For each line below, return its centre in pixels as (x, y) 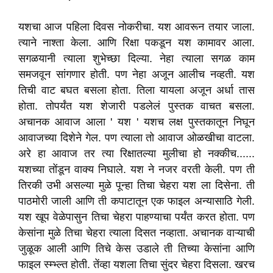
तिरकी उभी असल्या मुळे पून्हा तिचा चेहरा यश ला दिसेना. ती (136, 185)
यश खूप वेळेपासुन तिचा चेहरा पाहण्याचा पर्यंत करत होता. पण (136, 217)
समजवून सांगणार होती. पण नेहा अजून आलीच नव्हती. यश (136, 74)
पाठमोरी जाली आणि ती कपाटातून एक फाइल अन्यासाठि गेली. (136, 201)
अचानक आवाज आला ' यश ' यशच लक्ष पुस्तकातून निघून (136, 122)
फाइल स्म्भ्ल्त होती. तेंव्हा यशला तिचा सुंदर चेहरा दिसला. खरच (136, 264)
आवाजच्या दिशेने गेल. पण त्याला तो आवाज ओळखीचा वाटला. (136, 138)
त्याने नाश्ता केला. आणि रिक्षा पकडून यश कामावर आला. (136, 43)
